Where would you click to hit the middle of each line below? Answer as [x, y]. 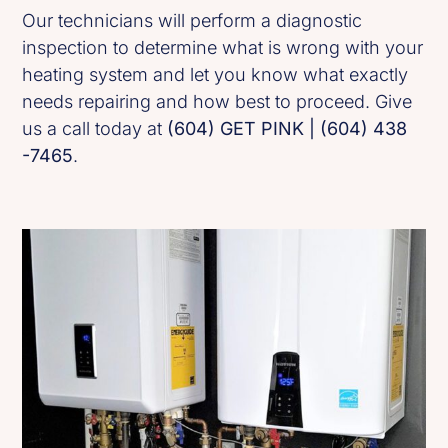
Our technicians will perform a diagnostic [192, 20]
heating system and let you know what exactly [215, 74]
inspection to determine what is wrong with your [223, 47]
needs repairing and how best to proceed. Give [217, 101]
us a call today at [95, 128]
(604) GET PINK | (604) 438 [287, 128]
